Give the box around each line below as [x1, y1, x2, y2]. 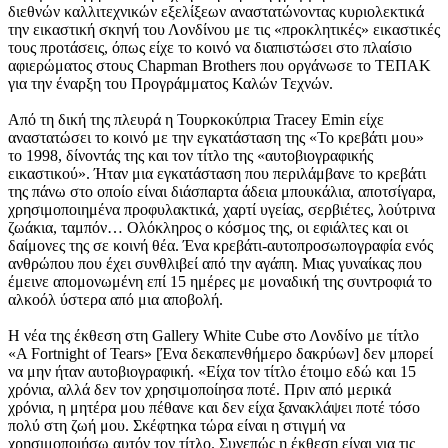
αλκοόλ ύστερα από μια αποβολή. [8, 291, 223, 308]
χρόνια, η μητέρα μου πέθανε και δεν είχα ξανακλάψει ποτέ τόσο [8, 399, 420, 416]
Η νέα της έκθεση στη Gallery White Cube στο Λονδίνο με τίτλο [8, 327, 419, 344]
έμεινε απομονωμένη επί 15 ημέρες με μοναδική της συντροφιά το [8, 273, 432, 290]
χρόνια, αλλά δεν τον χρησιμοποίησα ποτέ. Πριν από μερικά [8, 381, 391, 398]
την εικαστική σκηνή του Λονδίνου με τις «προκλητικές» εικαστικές [8, 21, 440, 38]
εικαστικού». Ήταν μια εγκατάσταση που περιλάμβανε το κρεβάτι [8, 165, 426, 182]
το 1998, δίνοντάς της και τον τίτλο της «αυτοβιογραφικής [8, 147, 373, 164]
